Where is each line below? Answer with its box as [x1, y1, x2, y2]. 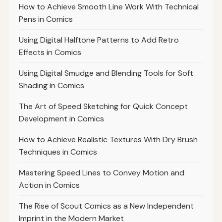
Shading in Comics [18, 80, 84, 91]
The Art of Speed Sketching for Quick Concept [18, 101, 188, 112]
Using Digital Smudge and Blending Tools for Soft [18, 68, 193, 79]
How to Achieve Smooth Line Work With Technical [18, 1, 199, 12]
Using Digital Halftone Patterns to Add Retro [18, 35, 179, 46]
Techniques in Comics [18, 147, 97, 158]
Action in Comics [18, 180, 80, 191]
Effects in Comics [18, 47, 81, 58]
